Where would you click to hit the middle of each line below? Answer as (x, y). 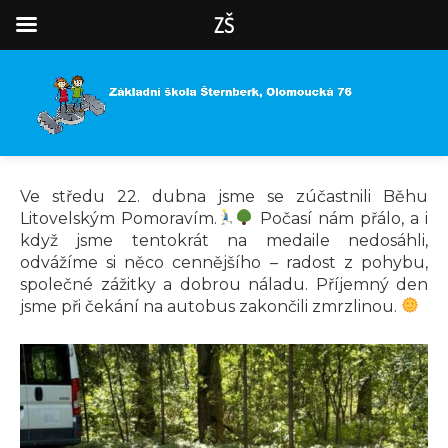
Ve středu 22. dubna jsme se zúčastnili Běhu (224, 196)
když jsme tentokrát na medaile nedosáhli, (224, 240)
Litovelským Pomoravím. (119, 218)
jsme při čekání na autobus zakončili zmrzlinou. (210, 306)
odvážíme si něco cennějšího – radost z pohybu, (224, 262)
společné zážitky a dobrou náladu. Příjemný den (224, 284)
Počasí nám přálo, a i (340, 218)
